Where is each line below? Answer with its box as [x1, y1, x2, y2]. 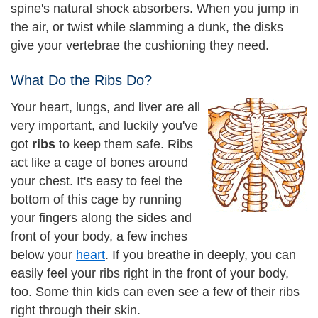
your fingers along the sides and [11, 211, 192, 225]
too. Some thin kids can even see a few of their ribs [11, 285, 300, 299]
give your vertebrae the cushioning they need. [11, 38, 269, 53]
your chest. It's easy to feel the [11, 174, 182, 188]
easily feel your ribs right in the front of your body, [11, 266, 289, 280]
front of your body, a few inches [11, 229, 187, 243]
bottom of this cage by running [11, 192, 182, 207]
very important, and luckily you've [11, 119, 198, 133]
